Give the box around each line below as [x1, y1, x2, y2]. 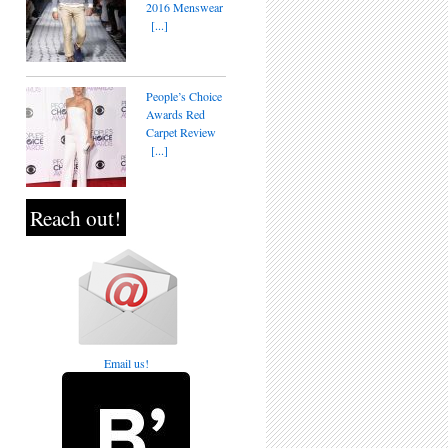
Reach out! [30, 203, 122, 232]
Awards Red [146, 106, 205, 122]
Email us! [103, 355, 149, 371]
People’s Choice [146, 88, 222, 104]
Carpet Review [146, 124, 216, 140]
